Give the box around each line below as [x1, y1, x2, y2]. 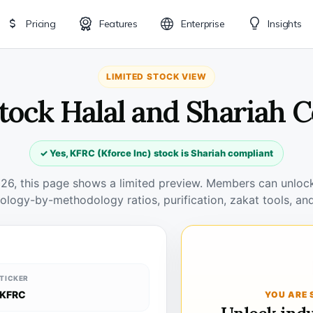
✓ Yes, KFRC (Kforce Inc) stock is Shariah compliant [40, 147, 273, 159]
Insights [268, 17, 302, 30]
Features [99, 17, 138, 30]
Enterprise [180, 17, 225, 30]
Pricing [26, 17, 56, 30]
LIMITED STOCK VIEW [106, 71, 207, 82]
